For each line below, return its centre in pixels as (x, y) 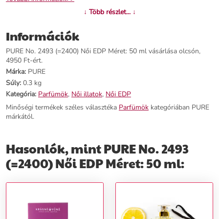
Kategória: (21, 94)
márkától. (20, 117)
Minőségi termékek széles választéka (62, 108)
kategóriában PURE (179, 108)
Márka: (16, 72)
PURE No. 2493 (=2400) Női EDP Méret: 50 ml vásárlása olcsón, (103, 51)
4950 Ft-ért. (24, 61)
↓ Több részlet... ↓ (109, 12)
